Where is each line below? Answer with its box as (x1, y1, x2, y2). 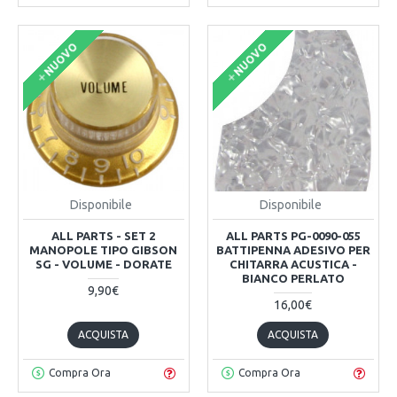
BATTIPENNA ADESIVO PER (215, 243, 370, 256)
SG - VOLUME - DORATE (35, 257, 172, 270)
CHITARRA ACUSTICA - (229, 257, 357, 270)
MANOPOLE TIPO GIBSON (29, 243, 178, 256)
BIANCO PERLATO (241, 271, 345, 284)
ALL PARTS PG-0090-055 (225, 229, 361, 242)
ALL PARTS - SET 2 (51, 229, 156, 242)
